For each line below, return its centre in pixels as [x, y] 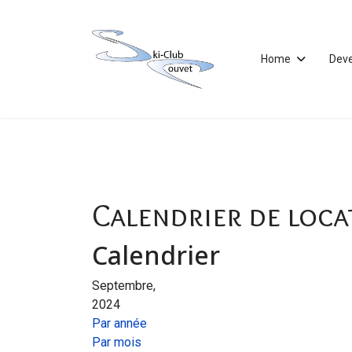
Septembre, [124, 286]
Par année [119, 323]
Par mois [117, 342]
